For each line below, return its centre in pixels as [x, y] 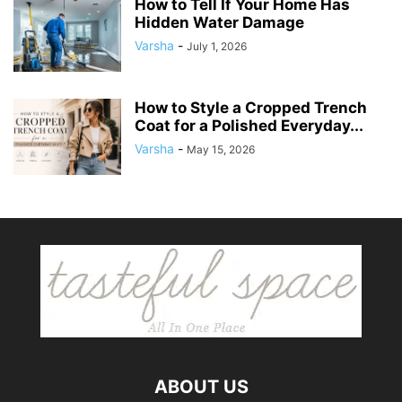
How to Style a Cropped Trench [251, 108]
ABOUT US [201, 387]
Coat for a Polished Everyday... [249, 126]
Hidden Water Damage [219, 23]
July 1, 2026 [217, 47]
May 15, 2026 [221, 150]
